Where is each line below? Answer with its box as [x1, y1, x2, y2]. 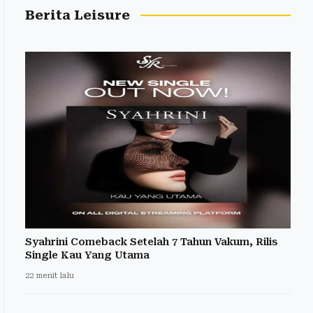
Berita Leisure [25, 7, 130, 23]
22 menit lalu [25, 271, 74, 281]
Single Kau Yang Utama [25, 249, 150, 261]
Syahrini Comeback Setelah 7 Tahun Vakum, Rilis [25, 236, 277, 248]
